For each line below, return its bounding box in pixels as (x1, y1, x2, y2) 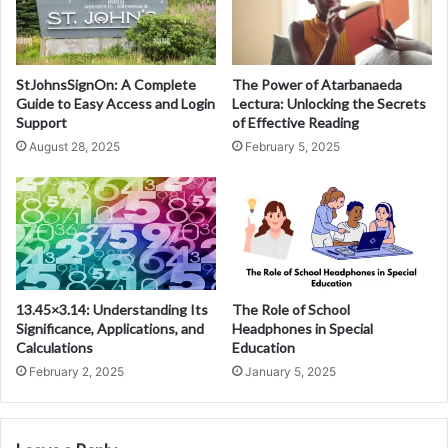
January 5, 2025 (245, 363, 336, 379)
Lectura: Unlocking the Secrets (232, 94, 426, 112)
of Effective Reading (232, 113, 359, 131)
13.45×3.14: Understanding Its (16, 300, 208, 318)
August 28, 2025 (29, 138, 120, 154)
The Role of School (232, 300, 350, 318)
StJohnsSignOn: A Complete (16, 75, 196, 93)
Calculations (16, 338, 93, 356)
